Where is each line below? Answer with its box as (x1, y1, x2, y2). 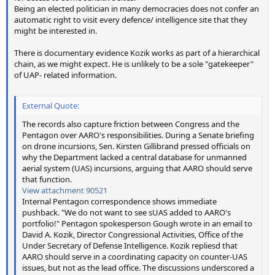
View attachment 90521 (22, 184, 107, 196)
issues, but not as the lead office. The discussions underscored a (22, 261, 254, 273)
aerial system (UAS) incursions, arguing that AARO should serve (22, 162, 252, 174)
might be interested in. (14, 25, 97, 37)
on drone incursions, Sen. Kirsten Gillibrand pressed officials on (22, 140, 250, 152)
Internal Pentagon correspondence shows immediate (22, 195, 217, 207)
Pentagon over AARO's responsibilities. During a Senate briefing (22, 129, 254, 141)
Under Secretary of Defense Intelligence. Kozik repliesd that (22, 239, 238, 251)
